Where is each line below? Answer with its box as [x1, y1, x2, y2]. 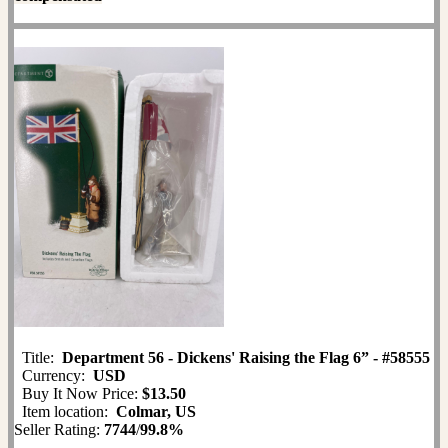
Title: [14, 348, 62, 366]
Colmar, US [116, 402, 196, 420]
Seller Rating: [14, 420, 104, 438]
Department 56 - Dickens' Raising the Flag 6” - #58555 [62, 348, 430, 366]
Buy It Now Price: [14, 384, 142, 402]
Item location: [14, 402, 116, 420]
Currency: [14, 366, 93, 384]
